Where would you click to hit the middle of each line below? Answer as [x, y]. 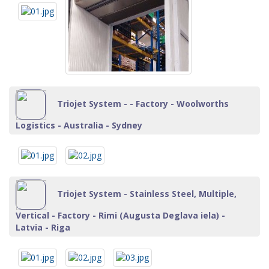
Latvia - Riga [43, 227]
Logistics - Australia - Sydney [79, 125]
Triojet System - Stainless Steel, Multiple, [146, 193]
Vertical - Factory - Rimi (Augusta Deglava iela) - [120, 215]
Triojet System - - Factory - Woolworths [142, 103]
